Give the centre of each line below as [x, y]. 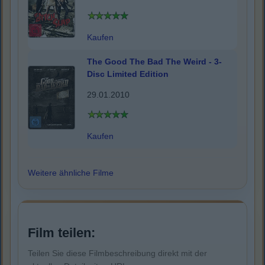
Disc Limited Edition [128, 74]
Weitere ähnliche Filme [71, 173]
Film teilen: [62, 233]
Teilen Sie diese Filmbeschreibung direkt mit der [117, 253]
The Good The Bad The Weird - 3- [154, 62]
